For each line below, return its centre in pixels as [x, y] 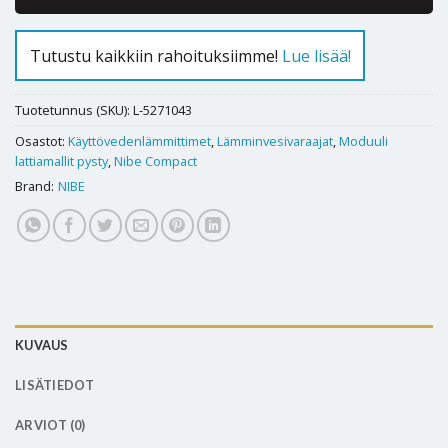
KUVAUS [42, 344]
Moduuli [363, 140]
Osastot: [41, 140]
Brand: [34, 185]
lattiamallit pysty [61, 160]
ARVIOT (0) [50, 424]
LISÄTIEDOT [55, 384]
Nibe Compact [155, 160]
